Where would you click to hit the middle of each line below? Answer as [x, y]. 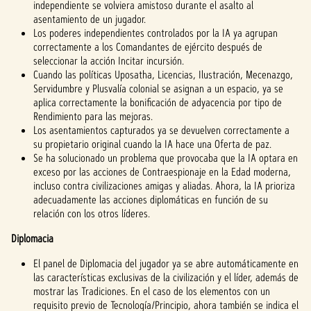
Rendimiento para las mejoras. [93, 116]
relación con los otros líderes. [92, 213]
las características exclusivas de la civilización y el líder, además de [166, 277]
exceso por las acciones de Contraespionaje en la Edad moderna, [162, 172]
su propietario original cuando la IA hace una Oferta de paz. [152, 144]
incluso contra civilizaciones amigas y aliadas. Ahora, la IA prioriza [164, 186]
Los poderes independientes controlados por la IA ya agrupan [155, 33]
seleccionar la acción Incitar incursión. [109, 61]
